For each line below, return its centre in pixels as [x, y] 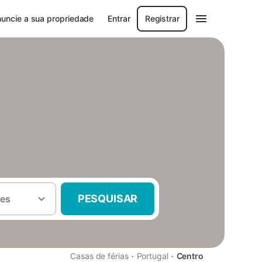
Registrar [162, 18]
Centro [190, 256]
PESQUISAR [108, 199]
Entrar [119, 18]
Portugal [152, 256]
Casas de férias [99, 256]
